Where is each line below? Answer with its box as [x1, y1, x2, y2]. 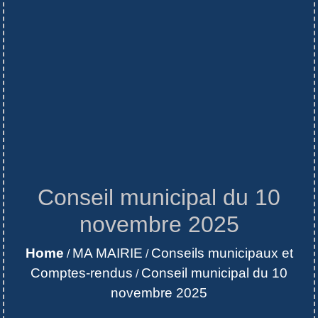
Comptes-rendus [31, 265, 133, 280]
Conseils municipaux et [150, 245, 293, 261]
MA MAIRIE [72, 245, 143, 261]
